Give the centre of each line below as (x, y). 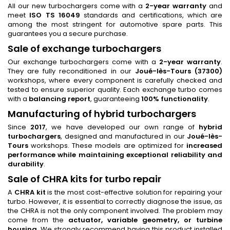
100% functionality (175, 99)
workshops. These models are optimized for (107, 146)
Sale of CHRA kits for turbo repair (84, 179)
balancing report (60, 99)
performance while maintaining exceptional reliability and (115, 155)
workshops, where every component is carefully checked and (115, 80)
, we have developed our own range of (122, 127)
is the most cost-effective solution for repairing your (134, 192)
